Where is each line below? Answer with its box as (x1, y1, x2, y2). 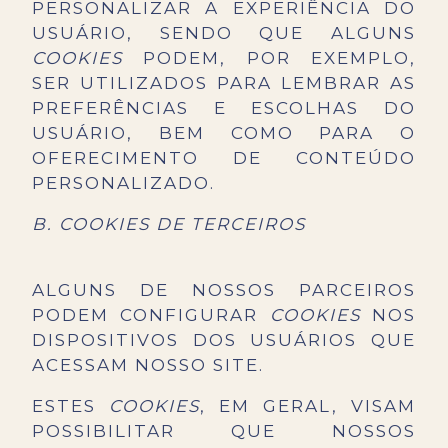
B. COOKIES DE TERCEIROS (32, 214, 306, 235)
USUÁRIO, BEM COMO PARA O (32, 123, 416, 144)
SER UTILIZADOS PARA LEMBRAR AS (32, 73, 416, 94)
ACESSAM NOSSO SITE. (32, 355, 264, 376)
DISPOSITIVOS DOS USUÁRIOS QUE (32, 330, 416, 351)
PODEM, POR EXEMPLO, (123, 48, 416, 69)
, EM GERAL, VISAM (200, 396, 416, 417)
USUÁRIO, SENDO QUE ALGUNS (32, 23, 416, 44)
